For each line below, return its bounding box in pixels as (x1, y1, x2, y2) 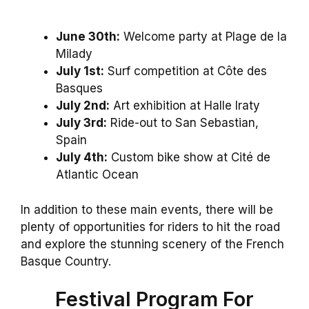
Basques (56, 81, 103, 96)
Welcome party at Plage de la (120, 30, 287, 44)
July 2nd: (56, 99, 110, 113)
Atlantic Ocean (56, 168, 139, 182)
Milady (56, 47, 92, 61)
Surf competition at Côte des (104, 64, 267, 79)
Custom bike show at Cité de (108, 150, 270, 165)
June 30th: (56, 30, 120, 44)
